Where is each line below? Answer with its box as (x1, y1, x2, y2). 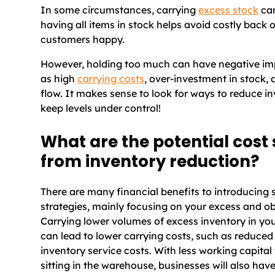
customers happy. (41, 33, 125, 45)
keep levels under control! (41, 102, 161, 114)
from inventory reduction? (41, 150, 259, 173)
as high (41, 72, 77, 85)
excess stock (198, 4, 258, 16)
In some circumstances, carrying (41, 4, 198, 16)
